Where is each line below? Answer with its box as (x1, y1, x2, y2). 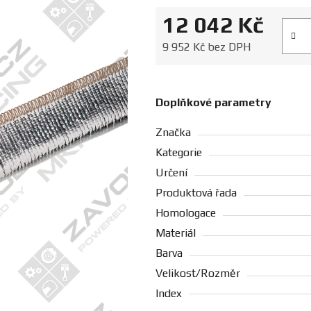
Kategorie (155, 146, 202, 160)
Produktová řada (155, 186, 237, 200)
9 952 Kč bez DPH (162, 40, 251, 54)
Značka (155, 126, 191, 140)
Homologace (155, 206, 216, 220)
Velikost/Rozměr (155, 267, 240, 280)
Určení (155, 166, 187, 180)
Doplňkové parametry (155, 96, 271, 110)
